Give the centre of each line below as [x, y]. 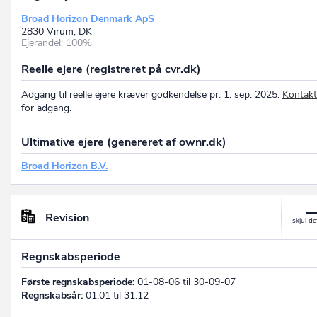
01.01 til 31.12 [116, 295]
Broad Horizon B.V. [64, 166]
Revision [67, 218]
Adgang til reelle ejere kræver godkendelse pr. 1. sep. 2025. [152, 95]
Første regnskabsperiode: [78, 282]
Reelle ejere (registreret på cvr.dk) [111, 70]
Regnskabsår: [52, 295]
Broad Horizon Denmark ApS [88, 19]
